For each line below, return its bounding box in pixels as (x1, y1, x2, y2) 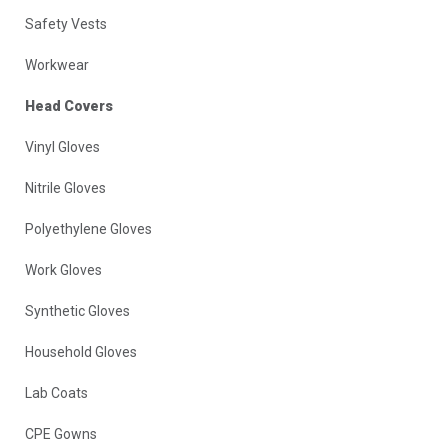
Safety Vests (25, 15, 107, 32)
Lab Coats (25, 384, 88, 401)
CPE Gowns (25, 425, 97, 442)
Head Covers (25, 97, 113, 114)
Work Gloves (25, 261, 102, 278)
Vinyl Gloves (25, 138, 100, 155)
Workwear (25, 56, 89, 73)
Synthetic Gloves (25, 302, 130, 319)
